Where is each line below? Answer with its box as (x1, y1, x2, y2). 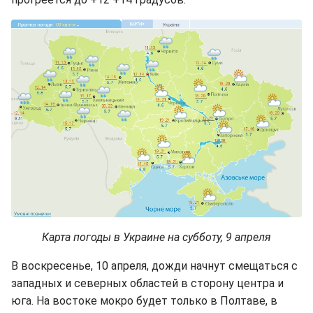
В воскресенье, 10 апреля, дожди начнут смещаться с (11, 259, 298, 272)
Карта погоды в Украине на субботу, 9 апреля (42, 231, 271, 244)
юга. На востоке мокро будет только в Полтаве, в (11, 294, 277, 307)
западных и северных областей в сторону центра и (11, 277, 284, 290)
